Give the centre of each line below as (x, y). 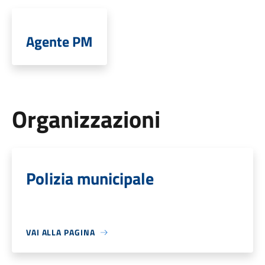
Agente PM (59, 41)
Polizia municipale (90, 178)
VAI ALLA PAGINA (60, 232)
